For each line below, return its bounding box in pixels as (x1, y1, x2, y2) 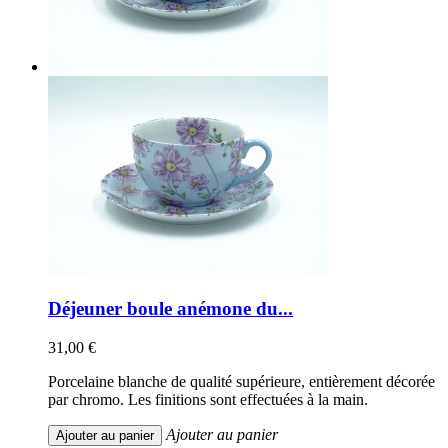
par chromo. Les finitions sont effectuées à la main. (48, 391, 368, 409)
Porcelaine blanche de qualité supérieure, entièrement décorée (48, 373, 435, 391)
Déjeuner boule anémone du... (48, 298, 293, 320)
